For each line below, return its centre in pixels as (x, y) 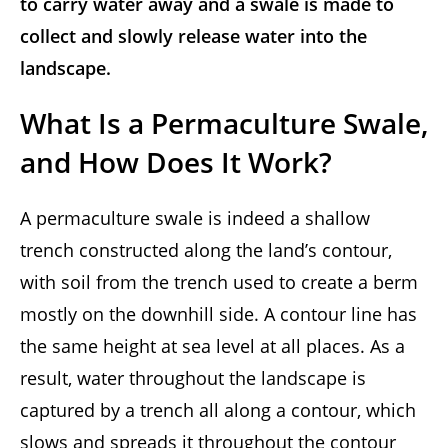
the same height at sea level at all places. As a (212, 346)
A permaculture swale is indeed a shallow (195, 218)
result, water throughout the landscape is (193, 378)
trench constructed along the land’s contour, (206, 250)
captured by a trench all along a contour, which (218, 410)
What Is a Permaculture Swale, (224, 123)
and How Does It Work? (176, 162)
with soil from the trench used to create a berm (219, 282)
